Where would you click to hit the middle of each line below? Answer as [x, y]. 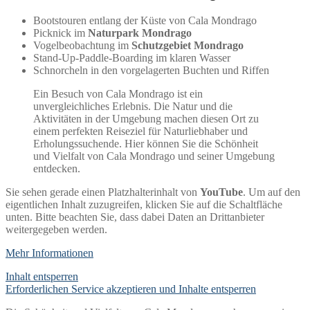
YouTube [221, 192]
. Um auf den [272, 192]
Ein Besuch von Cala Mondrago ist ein [118, 93]
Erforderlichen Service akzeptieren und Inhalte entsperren [131, 289]
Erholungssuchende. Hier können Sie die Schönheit [146, 143]
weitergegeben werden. [56, 229]
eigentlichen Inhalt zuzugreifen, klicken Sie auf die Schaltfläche [144, 204]
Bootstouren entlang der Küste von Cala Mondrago [145, 20]
